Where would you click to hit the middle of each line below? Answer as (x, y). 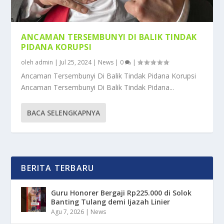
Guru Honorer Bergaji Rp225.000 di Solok (121, 193)
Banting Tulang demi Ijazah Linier (111, 202)
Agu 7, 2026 (68, 212)
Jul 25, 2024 (76, 62)
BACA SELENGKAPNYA (64, 113)
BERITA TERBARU (58, 168)
